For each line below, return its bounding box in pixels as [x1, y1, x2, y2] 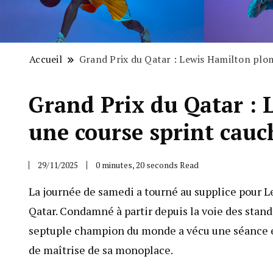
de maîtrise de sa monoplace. [29, 243, 173, 258]
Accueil [29, 52, 62, 66]
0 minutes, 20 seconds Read [96, 159, 199, 171]
